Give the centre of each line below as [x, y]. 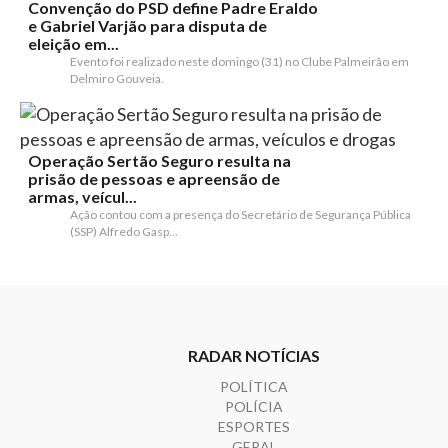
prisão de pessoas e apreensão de [154, 178]
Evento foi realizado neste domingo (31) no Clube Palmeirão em [239, 61]
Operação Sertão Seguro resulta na [159, 160]
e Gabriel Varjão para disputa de [147, 25]
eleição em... [73, 43]
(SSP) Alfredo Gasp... [124, 231]
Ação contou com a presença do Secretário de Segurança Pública [240, 214]
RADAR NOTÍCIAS [254, 355]
